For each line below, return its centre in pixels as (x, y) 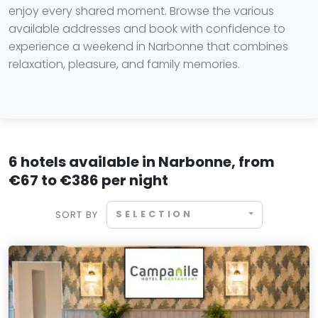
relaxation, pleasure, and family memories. (124, 64)
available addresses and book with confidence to (147, 29)
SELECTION (155, 214)
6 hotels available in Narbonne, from (142, 162)
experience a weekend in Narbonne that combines (148, 46)
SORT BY (77, 214)
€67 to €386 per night (88, 180)
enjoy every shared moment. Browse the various (141, 11)
